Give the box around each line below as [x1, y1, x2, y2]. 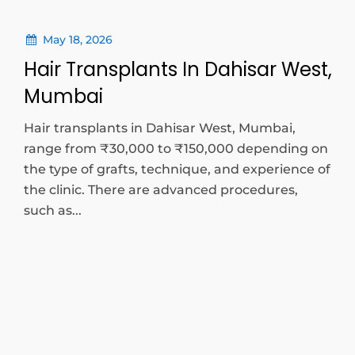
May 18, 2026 [39, 32, 113, 47]
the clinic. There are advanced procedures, [24, 182, 298, 197]
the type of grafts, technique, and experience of [24, 162, 330, 177]
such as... [24, 203, 82, 218]
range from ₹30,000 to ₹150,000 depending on [24, 141, 328, 156]
